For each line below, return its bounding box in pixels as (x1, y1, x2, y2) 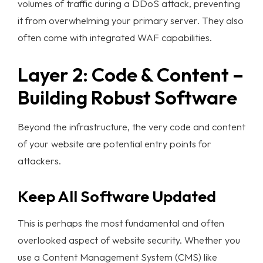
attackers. (18, 154, 61, 167)
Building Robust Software (18, 85, 237, 110)
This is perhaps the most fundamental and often (18, 216, 224, 229)
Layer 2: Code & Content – (18, 62, 244, 87)
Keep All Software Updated (18, 186, 216, 206)
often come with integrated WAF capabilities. (18, 31, 212, 43)
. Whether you (180, 233, 240, 246)
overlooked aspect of (18, 233, 112, 246)
